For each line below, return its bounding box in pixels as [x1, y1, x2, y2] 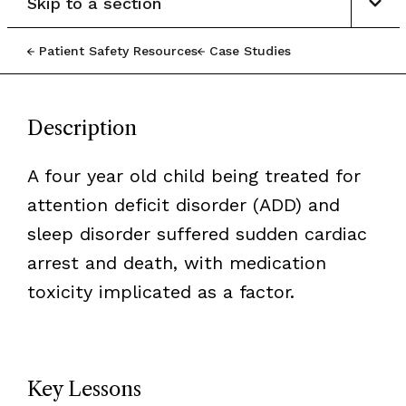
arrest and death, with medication [26, 251, 326, 274]
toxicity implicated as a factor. [26, 280, 295, 303]
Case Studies [208, 43, 291, 58]
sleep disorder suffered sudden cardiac [26, 222, 367, 245]
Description [26, 115, 137, 140]
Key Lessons [26, 376, 141, 401]
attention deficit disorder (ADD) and [26, 193, 340, 216]
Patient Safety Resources [38, 43, 198, 58]
